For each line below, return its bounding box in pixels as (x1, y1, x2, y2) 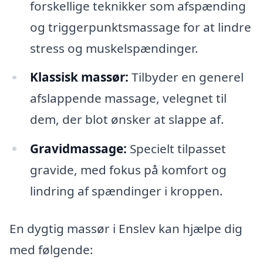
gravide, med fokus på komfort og (29, 161, 227, 178)
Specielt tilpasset (126, 140, 226, 157)
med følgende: (9, 241, 93, 258)
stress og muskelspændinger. (29, 39, 198, 56)
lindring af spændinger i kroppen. (29, 183, 223, 200)
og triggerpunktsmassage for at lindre (29, 18, 251, 35)
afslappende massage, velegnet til (29, 90, 227, 107)
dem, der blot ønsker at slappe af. (29, 111, 224, 128)
